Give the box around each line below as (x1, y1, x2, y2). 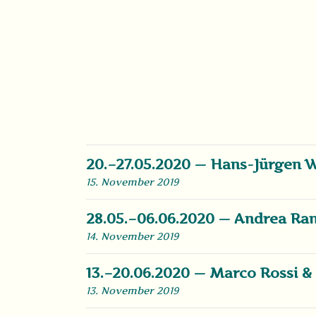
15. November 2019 (86, 176, 178, 188)
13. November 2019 (86, 284, 178, 296)
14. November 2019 (86, 230, 178, 242)
